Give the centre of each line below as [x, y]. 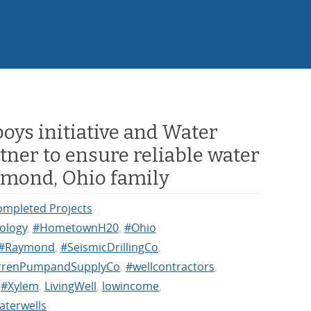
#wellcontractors [170, 267]
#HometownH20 [75, 228]
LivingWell [70, 286]
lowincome [131, 286]
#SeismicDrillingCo [109, 247]
